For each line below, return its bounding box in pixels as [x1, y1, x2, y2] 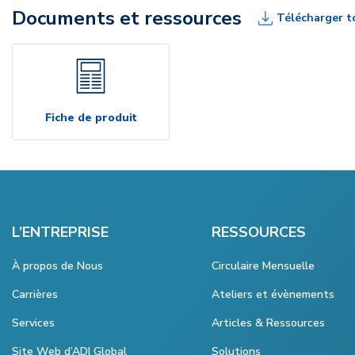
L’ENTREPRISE [12, 222, 109, 242]
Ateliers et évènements [212, 286, 334, 302]
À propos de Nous [12, 258, 103, 273]
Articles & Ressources [212, 315, 325, 330]
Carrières [12, 286, 58, 302]
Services [12, 315, 55, 330]
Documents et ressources [12, 5, 242, 31]
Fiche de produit [44, 109, 137, 125]
